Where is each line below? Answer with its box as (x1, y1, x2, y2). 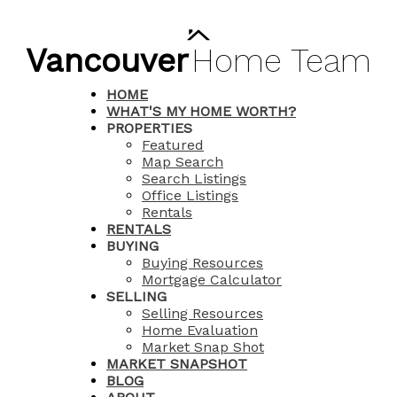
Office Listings (142, 187, 238, 204)
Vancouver (26, 42, 189, 80)
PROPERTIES (106, 120, 192, 136)
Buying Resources (142, 254, 263, 271)
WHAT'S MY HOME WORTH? (106, 103, 296, 120)
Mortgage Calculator (142, 271, 282, 288)
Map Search (142, 153, 223, 170)
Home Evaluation (142, 322, 258, 339)
